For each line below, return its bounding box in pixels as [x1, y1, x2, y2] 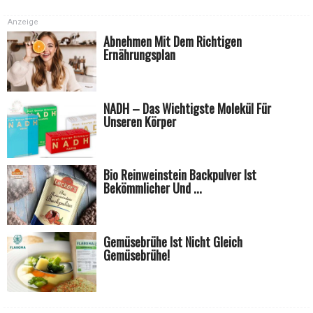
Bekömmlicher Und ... [103, 179, 203, 198]
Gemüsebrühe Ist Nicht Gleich [103, 233, 243, 252]
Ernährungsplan [103, 45, 176, 64]
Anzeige [8, 17, 38, 27]
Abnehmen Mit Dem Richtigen [103, 32, 242, 51]
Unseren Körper [103, 112, 177, 131]
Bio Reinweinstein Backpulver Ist [103, 166, 257, 184]
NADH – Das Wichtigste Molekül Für [103, 99, 272, 117]
